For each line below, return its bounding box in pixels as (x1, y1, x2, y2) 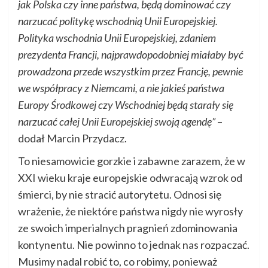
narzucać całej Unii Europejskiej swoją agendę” (18, 114, 215, 128)
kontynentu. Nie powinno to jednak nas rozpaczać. (18, 237, 249, 251)
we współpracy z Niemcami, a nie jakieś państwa (18, 81, 224, 95)
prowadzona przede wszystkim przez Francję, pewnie (18, 64, 243, 78)
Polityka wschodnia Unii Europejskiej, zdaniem (18, 31, 216, 44)
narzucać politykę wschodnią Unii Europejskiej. (18, 14, 218, 28)
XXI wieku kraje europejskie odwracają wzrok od (18, 170, 242, 184)
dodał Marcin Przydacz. (18, 131, 127, 145)
